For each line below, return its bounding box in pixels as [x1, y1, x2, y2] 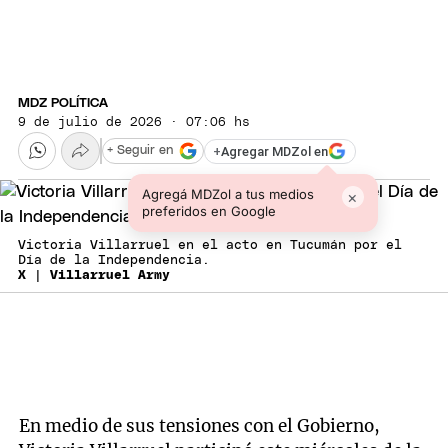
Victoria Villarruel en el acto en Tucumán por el [18, 239, 402, 253]
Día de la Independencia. [18, 254, 210, 268]
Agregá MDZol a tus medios [141, 186, 314, 203]
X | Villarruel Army [18, 269, 170, 283]
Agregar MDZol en [221, 143, 328, 159]
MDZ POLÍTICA [18, 96, 108, 110]
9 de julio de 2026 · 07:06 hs [18, 115, 250, 129]
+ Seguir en [107, 144, 173, 158]
